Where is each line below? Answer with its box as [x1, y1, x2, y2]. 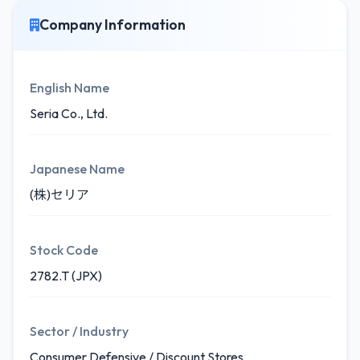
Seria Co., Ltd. [30, 105, 108, 121]
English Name [30, 80, 109, 96]
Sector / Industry [30, 323, 129, 339]
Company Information [39, 15, 186, 34]
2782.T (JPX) [30, 268, 102, 284]
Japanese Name [30, 161, 125, 177]
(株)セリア [30, 186, 89, 202]
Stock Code [30, 242, 98, 258]
